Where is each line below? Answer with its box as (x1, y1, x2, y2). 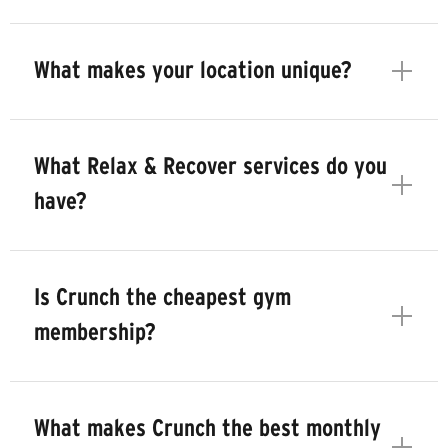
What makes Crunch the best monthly (34, 416, 381, 441)
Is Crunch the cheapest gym (34, 285, 291, 310)
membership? (34, 320, 156, 345)
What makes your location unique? (34, 58, 352, 83)
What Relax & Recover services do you (34, 154, 387, 179)
